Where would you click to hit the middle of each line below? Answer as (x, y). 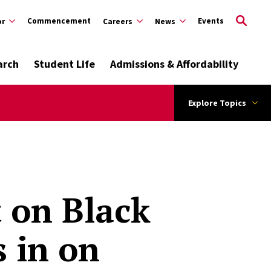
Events (211, 21)
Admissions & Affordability (175, 64)
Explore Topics (217, 103)
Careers (118, 21)
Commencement (59, 21)
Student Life (65, 64)
